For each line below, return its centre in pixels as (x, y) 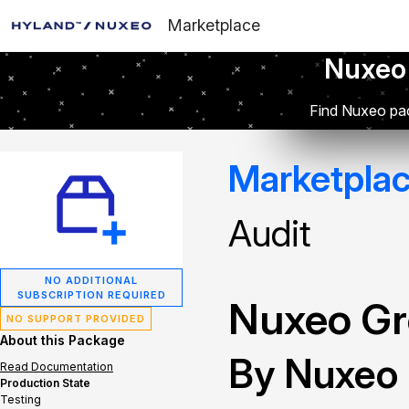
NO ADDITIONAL (91, 280)
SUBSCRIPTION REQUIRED (91, 295)
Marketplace (214, 25)
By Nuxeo (313, 373)
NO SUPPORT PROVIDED (76, 319)
